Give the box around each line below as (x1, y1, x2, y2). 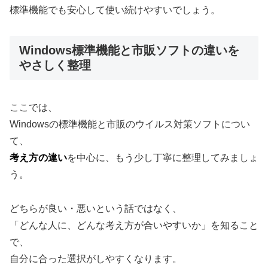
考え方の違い (10, 153, 67, 163)
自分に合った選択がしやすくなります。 (10, 254, 182, 264)
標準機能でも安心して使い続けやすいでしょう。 (10, 5, 220, 16)
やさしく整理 (19, 58, 91, 72)
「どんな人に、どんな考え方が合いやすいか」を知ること (10, 220, 258, 231)
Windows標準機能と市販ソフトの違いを (19, 43, 239, 57)
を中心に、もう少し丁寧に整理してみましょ (67, 153, 258, 163)
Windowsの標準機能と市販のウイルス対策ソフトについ (10, 119, 250, 130)
